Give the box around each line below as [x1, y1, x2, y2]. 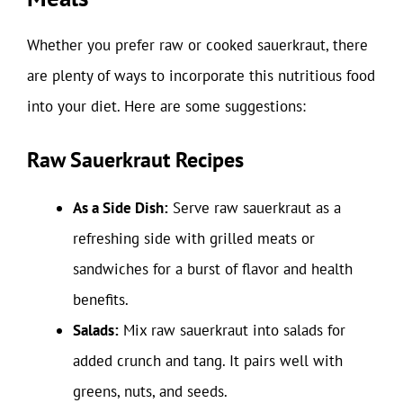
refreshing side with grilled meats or [73, 228, 315, 248]
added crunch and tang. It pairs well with [73, 350, 343, 371]
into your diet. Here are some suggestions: [27, 96, 306, 116]
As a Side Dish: [73, 197, 168, 218]
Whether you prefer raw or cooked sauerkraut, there [27, 35, 368, 55]
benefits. [73, 289, 129, 309]
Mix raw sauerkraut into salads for [119, 319, 345, 340]
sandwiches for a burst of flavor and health [73, 258, 353, 279]
